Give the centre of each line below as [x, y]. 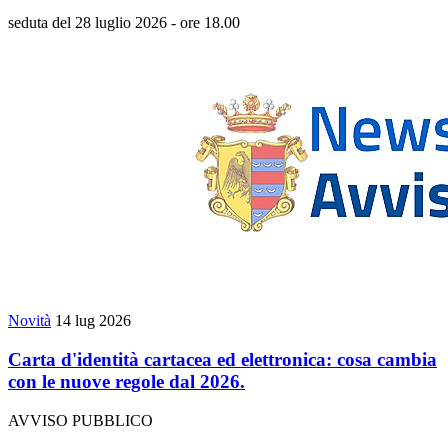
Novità [29, 321]
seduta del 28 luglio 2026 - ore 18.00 [124, 23]
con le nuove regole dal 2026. [126, 382]
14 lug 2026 [93, 321]
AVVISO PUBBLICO [80, 420]
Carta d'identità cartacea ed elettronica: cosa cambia [222, 360]
